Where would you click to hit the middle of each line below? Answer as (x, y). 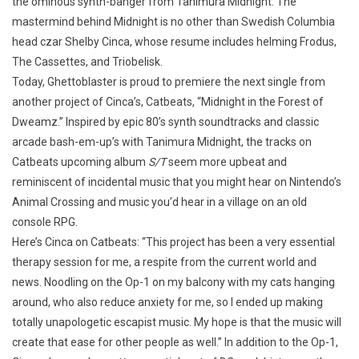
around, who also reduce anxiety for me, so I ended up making (167, 302)
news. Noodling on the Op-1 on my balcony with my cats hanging (173, 282)
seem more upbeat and (226, 162)
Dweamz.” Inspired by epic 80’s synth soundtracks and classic (165, 122)
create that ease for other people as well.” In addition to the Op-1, (175, 342)
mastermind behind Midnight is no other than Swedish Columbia (173, 22)
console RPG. (45, 222)
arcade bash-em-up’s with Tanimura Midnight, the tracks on (162, 142)
